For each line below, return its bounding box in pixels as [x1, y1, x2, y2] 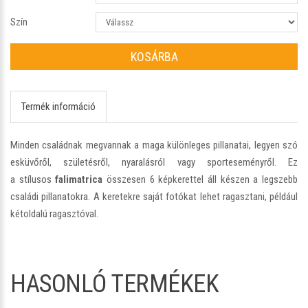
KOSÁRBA [130, 49, 178, 64]
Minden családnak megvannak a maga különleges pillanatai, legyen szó [10, 138, 298, 151]
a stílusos [10, 173, 56, 186]
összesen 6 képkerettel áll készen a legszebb [102, 173, 298, 186]
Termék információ [21, 100, 96, 113]
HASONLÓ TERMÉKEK [10, 269, 219, 298]
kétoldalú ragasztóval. [10, 207, 98, 220]
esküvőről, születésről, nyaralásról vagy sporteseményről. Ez [10, 155, 298, 168]
